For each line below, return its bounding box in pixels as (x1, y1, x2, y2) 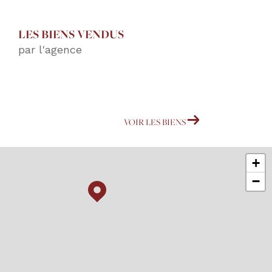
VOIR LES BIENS (123, 116, 186, 128)
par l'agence (18, 42, 82, 56)
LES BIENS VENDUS (18, 25, 124, 42)
